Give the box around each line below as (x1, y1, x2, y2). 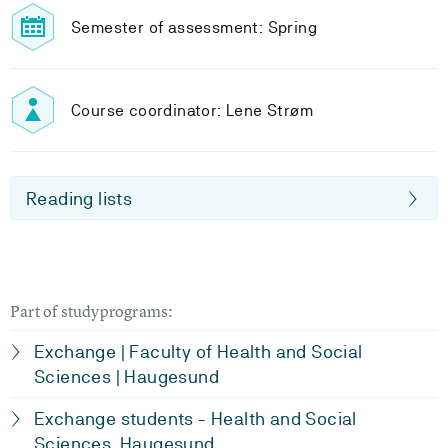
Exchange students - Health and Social (34, 408, 357, 429)
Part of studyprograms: (10, 300, 174, 322)
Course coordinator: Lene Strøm (71, 100, 313, 120)
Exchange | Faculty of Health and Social (34, 341, 363, 362)
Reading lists (26, 188, 133, 209)
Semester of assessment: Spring (71, 17, 317, 37)
